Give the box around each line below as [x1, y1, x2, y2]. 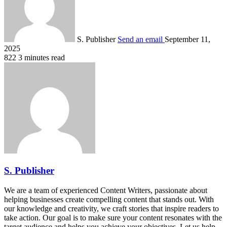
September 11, [165, 35, 210, 44]
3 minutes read [18, 53, 65, 62]
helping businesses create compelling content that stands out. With [4, 195, 214, 204]
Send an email [118, 35, 163, 44]
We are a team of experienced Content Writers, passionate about [4, 185, 207, 195]
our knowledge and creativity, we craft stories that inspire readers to [4, 204, 219, 213]
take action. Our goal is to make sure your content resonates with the [4, 213, 222, 222]
